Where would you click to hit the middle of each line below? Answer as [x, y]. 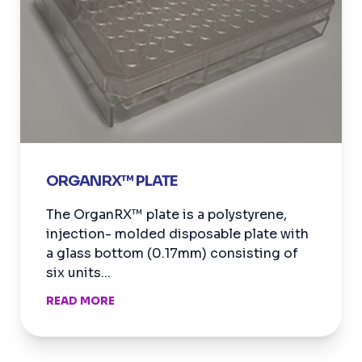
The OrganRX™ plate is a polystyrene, [166, 215]
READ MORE [80, 301]
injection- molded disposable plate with [177, 234]
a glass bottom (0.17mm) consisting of [172, 254]
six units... [78, 273]
